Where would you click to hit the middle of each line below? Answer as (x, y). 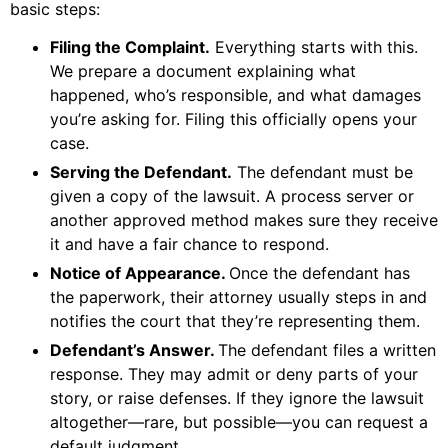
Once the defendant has (319, 273)
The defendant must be (322, 172)
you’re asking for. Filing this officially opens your (233, 119)
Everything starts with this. (314, 47)
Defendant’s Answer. (134, 350)
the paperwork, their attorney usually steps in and (238, 297)
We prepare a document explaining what (203, 71)
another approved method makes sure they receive (244, 220)
